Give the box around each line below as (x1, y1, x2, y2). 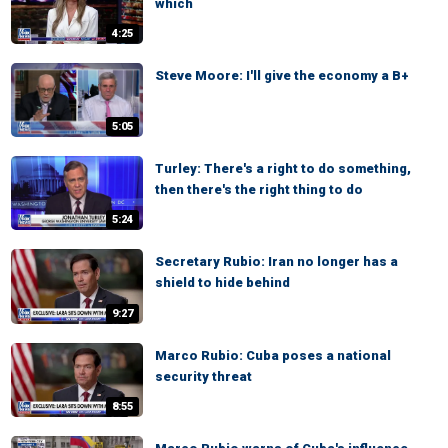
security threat (155, 368, 252, 384)
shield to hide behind (155, 275, 290, 291)
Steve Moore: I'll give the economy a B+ (155, 67, 409, 83)
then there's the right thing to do (155, 182, 363, 198)
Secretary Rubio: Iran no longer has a (155, 254, 398, 270)
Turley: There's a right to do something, (155, 161, 411, 177)
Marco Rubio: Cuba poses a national (155, 347, 391, 363)
